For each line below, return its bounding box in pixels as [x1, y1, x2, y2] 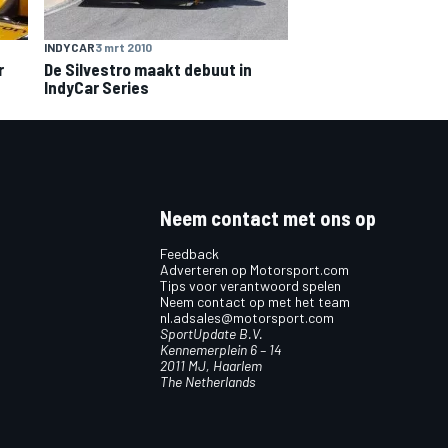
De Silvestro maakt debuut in [44, 58, 252, 79]
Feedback [160, 244, 219, 262]
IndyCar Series [44, 76, 149, 97]
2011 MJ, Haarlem [160, 356, 262, 374]
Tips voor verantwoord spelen [160, 276, 341, 294]
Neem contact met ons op [160, 205, 376, 230]
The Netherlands [160, 372, 256, 390]
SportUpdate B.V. [160, 324, 263, 342]
